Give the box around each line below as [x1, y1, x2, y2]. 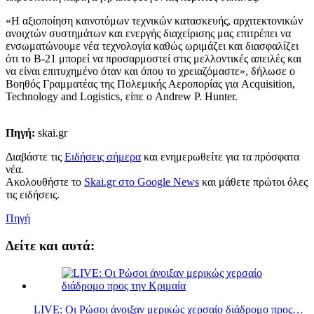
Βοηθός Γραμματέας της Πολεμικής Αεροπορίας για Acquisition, [6, 78, 295, 90]
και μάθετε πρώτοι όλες [199, 176, 308, 189]
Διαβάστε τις [6, 151, 64, 163]
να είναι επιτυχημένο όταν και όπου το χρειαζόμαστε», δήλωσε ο [6, 65, 295, 78]
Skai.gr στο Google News [84, 176, 199, 189]
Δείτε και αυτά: [6, 238, 95, 253]
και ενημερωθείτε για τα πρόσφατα [141, 151, 299, 163]
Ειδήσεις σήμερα [64, 151, 141, 163]
